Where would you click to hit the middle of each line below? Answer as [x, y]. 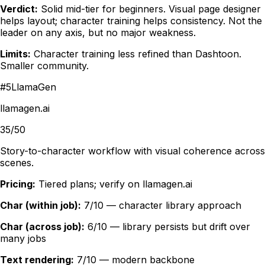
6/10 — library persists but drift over [169, 227]
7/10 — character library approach [163, 206]
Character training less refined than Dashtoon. [138, 54]
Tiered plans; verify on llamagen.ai [115, 184]
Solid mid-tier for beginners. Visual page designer [151, 9]
